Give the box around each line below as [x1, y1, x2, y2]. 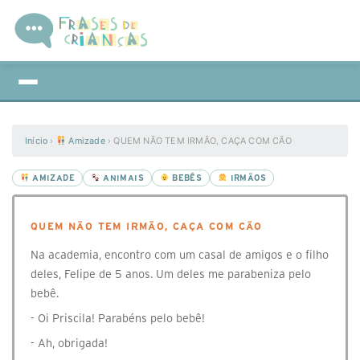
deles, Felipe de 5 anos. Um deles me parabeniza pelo [31, 268, 311, 280]
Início [25, 135, 48, 146]
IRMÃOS [227, 174, 266, 182]
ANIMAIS [100, 174, 145, 182]
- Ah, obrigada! [31, 337, 108, 350]
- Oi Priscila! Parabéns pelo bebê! [31, 312, 205, 325]
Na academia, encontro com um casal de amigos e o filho [31, 248, 329, 261]
